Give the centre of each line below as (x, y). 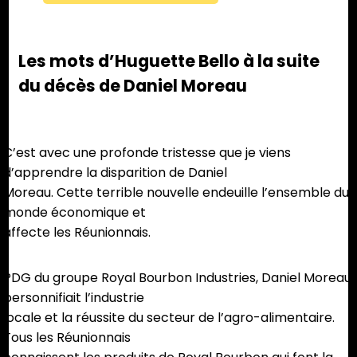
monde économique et (75, 213)
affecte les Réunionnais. (77, 233)
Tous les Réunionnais (67, 338)
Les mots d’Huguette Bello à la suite (169, 61)
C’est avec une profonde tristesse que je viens (147, 153)
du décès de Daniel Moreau (133, 86)
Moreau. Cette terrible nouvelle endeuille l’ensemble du (176, 193)
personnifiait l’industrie (74, 298)
